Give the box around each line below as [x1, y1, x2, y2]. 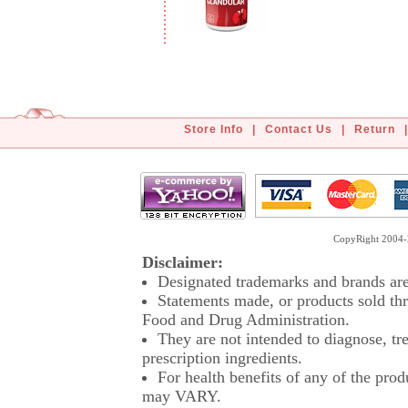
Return [354, 123, 395, 136]
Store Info [184, 123, 243, 136]
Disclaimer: [142, 253, 223, 271]
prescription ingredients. [142, 349, 302, 367]
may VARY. [142, 387, 221, 405]
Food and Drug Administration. [142, 311, 350, 329]
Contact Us [265, 123, 332, 136]
